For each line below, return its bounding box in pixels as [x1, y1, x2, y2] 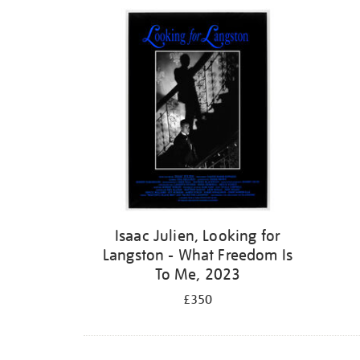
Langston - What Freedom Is [102, 245, 293, 264]
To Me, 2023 [154, 264, 241, 284]
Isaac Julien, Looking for [114, 226, 280, 245]
